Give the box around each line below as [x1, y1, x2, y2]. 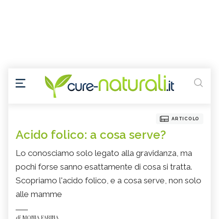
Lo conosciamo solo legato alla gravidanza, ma [16, 148, 192, 158]
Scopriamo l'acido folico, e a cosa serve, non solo [16, 175, 201, 186]
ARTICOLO [172, 116, 199, 122]
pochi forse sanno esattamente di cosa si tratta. [16, 162, 192, 172]
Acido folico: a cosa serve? [16, 128, 166, 142]
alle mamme [16, 189, 62, 199]
